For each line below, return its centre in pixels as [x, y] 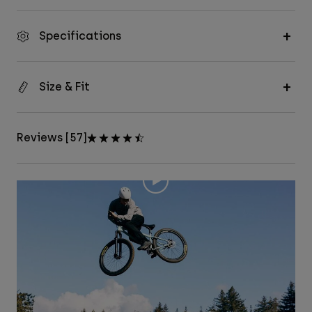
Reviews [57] [52, 138]
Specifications [80, 36]
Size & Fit [64, 87]
